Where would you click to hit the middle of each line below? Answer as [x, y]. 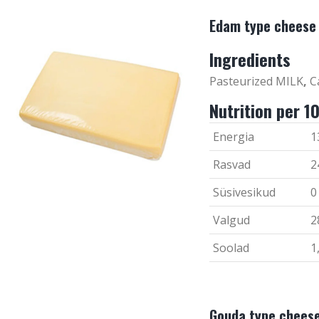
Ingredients [250, 59]
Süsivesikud [244, 192]
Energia [233, 136]
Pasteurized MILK [256, 81]
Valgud [231, 220]
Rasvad [231, 164]
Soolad [231, 247]
